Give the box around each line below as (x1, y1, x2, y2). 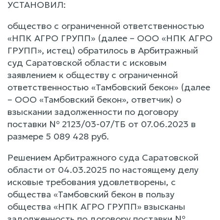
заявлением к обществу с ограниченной (7, 69, 178, 81)
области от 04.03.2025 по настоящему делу (7, 164, 198, 175)
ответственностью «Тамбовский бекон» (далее (7, 81, 210, 93)
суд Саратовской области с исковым (7, 56, 166, 68)
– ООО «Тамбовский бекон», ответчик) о (7, 93, 181, 105)
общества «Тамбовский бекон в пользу (7, 188, 174, 200)
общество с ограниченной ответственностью (7, 20, 204, 31)
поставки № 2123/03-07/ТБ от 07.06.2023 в (7, 118, 196, 130)
